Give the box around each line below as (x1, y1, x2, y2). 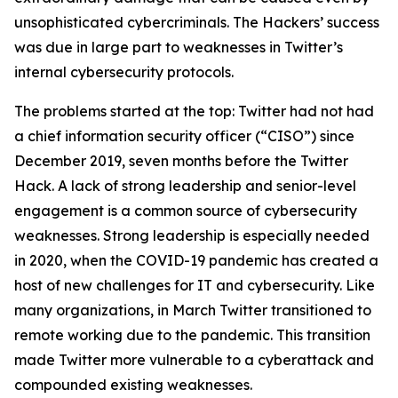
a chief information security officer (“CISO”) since (14, 127, 354, 145)
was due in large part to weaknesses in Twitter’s (14, 38, 343, 56)
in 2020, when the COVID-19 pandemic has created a (14, 251, 378, 269)
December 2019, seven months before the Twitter (14, 152, 348, 170)
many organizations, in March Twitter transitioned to (14, 301, 371, 319)
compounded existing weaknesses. (14, 376, 252, 394)
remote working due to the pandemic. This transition (14, 326, 370, 344)
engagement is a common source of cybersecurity (14, 202, 357, 219)
